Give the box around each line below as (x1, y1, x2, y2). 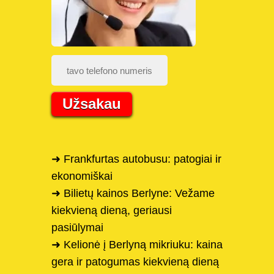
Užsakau (62, 95, 121, 113)
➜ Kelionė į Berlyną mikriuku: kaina (51, 239, 223, 251)
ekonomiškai (51, 170, 113, 183)
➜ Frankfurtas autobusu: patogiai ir (51, 153, 221, 166)
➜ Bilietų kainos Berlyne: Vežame (51, 187, 215, 200)
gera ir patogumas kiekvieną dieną (51, 256, 219, 268)
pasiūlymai (51, 221, 103, 234)
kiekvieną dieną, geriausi (51, 204, 172, 217)
